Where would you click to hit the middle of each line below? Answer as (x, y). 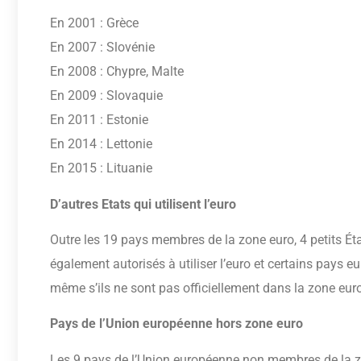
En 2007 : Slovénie (102, 48)
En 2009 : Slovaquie (106, 96)
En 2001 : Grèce (94, 23)
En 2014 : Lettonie (101, 144)
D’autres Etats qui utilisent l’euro (143, 204)
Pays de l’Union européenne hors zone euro (176, 324)
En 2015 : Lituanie (101, 168)
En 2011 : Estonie (99, 120)
